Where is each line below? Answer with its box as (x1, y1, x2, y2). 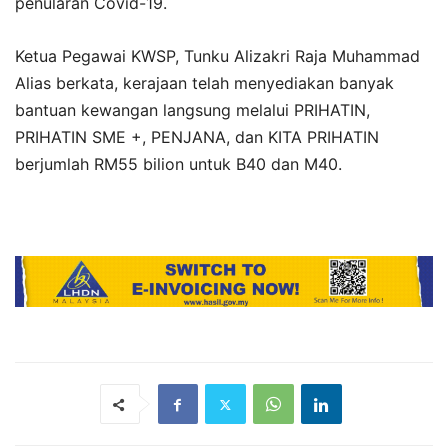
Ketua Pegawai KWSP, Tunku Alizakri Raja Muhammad (15, 45, 420, 66)
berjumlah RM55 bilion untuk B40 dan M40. (15, 153, 342, 174)
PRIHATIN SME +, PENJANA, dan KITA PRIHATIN (15, 126, 379, 147)
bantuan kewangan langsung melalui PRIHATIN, (15, 99, 370, 120)
